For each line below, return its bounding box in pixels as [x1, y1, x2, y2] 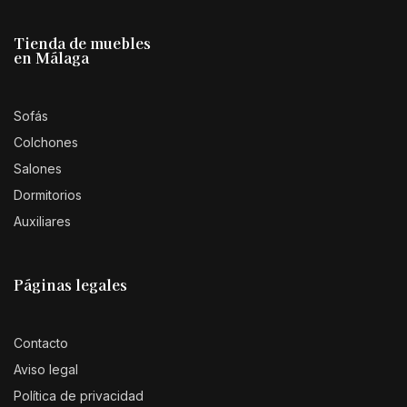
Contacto [14, 335, 68, 352]
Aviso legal [14, 362, 78, 378]
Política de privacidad [14, 388, 144, 404]
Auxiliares [14, 213, 71, 230]
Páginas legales [14, 273, 127, 296]
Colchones [14, 134, 78, 151]
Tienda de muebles [14, 32, 151, 55]
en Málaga [14, 46, 89, 69]
